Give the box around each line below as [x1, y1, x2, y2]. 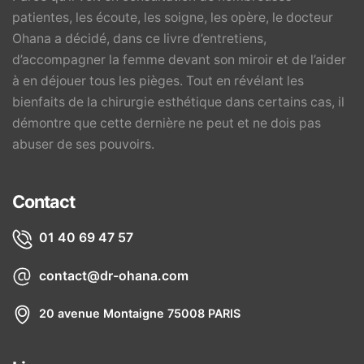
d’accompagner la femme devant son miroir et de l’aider [12, 52, 346, 68]
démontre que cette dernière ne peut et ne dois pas [12, 115, 321, 132]
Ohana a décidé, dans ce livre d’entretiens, [12, 31, 266, 47]
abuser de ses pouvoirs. [12, 136, 154, 153]
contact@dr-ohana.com [39, 267, 188, 284]
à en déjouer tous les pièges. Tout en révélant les [12, 73, 304, 89]
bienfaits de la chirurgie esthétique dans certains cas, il [12, 94, 344, 110]
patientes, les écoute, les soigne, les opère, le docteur [12, 10, 333, 26]
